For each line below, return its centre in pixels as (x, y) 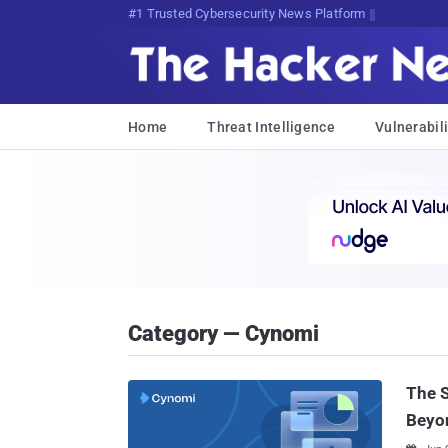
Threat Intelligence (271, 127)
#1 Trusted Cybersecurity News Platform (246, 13)
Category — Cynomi (223, 333)
